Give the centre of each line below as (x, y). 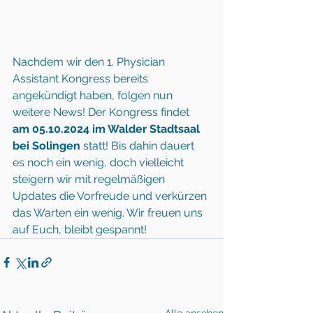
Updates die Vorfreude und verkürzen (111, 196)
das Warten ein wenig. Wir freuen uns (109, 213)
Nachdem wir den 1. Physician (90, 62)
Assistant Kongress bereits (82, 79)
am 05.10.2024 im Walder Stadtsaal (108, 129)
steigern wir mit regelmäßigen (90, 179)
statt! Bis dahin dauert (139, 146)
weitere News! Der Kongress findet (102, 112)
